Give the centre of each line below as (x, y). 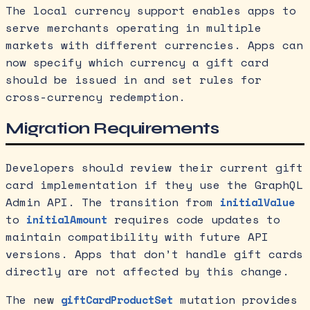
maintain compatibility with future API (137, 237)
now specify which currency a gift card (137, 63)
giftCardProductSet (117, 300)
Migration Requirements (112, 129)
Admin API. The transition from (113, 202)
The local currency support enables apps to (151, 11)
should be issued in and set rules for (134, 80)
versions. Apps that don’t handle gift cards (154, 254)
